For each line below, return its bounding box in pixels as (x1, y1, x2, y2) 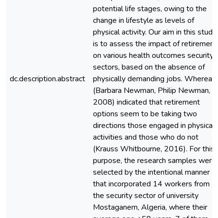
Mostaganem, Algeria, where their (93, 202, 207, 213)
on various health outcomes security (93, 50, 214, 61)
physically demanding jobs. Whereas (93, 73, 216, 84)
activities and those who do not (93, 132, 199, 143)
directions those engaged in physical (93, 120, 215, 131)
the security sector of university (93, 190, 199, 201)
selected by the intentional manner (93, 167, 210, 178)
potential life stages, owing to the (93, 3, 207, 14)
